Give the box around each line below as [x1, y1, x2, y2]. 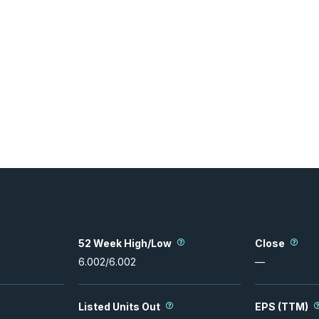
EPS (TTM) [255, 300, 308, 313]
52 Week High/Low [78, 236, 172, 249]
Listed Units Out [78, 300, 160, 313]
